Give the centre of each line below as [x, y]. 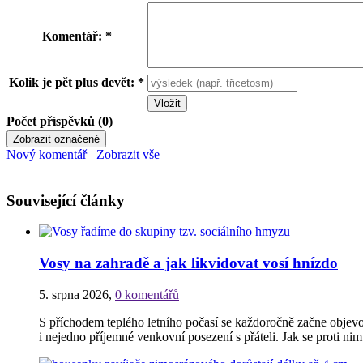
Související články [66, 200]
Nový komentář [47, 154]
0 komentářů [147, 294]
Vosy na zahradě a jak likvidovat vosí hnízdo [188, 263]
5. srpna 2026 [74, 294]
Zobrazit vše [128, 154]
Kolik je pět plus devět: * [77, 82]
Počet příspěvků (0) [60, 121]
